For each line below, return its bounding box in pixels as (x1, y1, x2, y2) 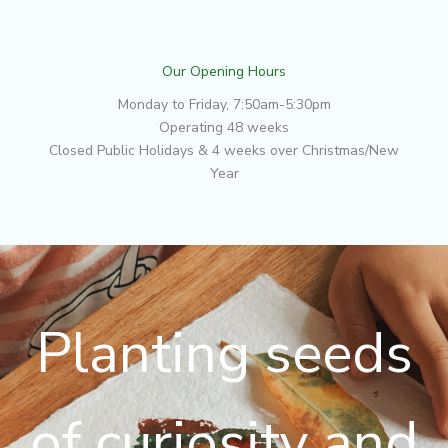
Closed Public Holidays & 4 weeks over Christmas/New (49, 140, 399, 160)
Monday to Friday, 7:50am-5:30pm (117, 94, 331, 114)
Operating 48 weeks (159, 117, 289, 137)
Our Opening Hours (162, 61, 286, 81)
